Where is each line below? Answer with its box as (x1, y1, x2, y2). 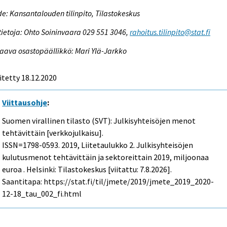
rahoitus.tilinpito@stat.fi (130, 26, 211, 37)
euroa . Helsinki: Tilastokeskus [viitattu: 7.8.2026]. (2, 164, 172, 175)
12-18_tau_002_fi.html (2, 188, 82, 199)
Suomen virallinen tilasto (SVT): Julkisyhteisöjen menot (2, 116, 196, 126)
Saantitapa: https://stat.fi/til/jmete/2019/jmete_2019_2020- (2, 176, 214, 187)
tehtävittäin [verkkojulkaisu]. (2, 128, 104, 138)
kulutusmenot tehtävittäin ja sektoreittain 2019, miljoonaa (2, 152, 209, 163)
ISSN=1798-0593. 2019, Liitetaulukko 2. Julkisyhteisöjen (2, 140, 194, 150)
